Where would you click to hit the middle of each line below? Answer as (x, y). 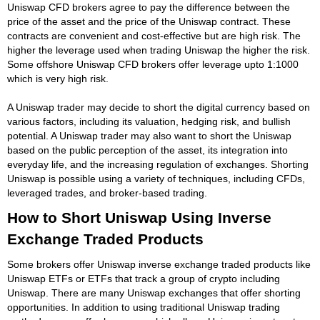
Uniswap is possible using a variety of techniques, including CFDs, (156, 178)
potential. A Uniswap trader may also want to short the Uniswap (149, 135)
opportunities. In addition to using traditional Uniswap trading (144, 307)
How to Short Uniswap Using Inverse (139, 217)
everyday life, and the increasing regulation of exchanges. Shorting (158, 164)
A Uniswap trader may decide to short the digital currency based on (159, 107)
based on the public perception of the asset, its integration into (147, 150)
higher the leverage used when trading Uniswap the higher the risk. (159, 50)
